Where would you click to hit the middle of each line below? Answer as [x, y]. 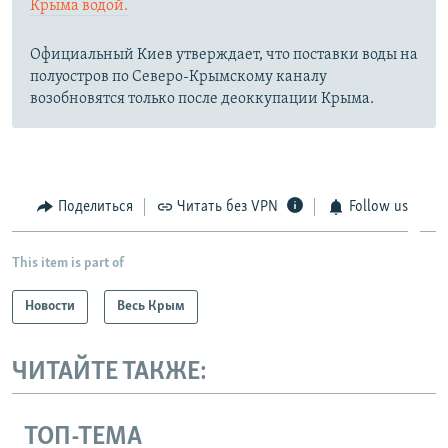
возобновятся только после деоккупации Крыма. [202, 99]
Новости [50, 306]
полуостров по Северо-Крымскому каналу [178, 77]
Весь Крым [151, 306]
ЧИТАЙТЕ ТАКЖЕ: [109, 372]
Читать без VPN [227, 207]
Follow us [378, 207]
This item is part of [68, 263]
